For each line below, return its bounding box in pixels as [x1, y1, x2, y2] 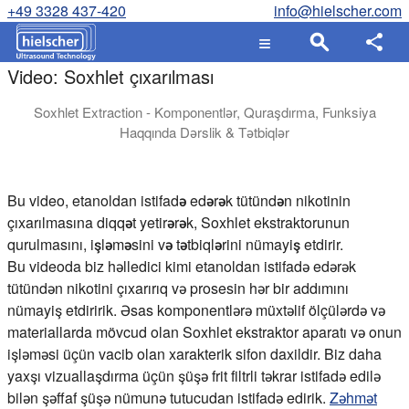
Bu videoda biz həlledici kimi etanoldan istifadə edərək [7, 255, 356, 277]
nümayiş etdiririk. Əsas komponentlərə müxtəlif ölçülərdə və [7, 299, 385, 320]
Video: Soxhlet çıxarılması [7, 63, 214, 89]
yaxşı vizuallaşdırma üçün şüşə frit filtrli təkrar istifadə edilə [7, 364, 381, 386]
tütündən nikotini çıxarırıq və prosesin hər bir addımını [7, 277, 349, 299]
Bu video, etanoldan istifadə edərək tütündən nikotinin [7, 189, 351, 211]
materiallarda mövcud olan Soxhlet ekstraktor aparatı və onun [7, 320, 402, 342]
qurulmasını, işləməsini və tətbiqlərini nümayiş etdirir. [7, 233, 343, 255]
